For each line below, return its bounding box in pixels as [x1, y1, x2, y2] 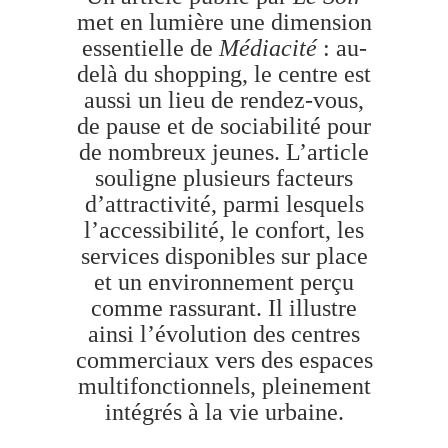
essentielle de [81, 35, 219, 61]
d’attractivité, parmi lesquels [84, 191, 364, 217]
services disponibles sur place [80, 243, 368, 269]
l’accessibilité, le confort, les [84, 217, 364, 243]
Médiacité [218, 35, 317, 61]
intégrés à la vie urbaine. [104, 399, 344, 425]
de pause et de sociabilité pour [77, 113, 371, 139]
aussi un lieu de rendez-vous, [84, 87, 364, 113]
